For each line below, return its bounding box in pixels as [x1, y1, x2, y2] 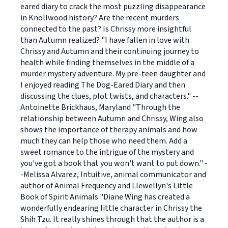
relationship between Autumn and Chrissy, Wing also [20, 113, 204, 124]
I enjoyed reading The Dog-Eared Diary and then [20, 79, 185, 91]
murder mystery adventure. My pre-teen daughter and [20, 68, 206, 79]
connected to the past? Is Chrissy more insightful [20, 23, 191, 35]
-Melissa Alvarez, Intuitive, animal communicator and [20, 169, 206, 180]
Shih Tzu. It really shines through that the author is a [20, 214, 204, 225]
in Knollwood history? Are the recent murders [20, 12, 179, 23]
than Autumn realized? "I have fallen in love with [20, 35, 189, 46]
